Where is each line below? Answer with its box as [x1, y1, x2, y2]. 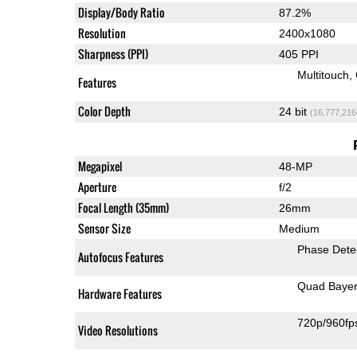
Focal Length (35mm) [77, 198, 169, 216]
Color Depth [77, 102, 131, 120]
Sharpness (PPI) [77, 45, 148, 62]
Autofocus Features [77, 248, 163, 265]
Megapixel [77, 157, 122, 175]
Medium [278, 222, 320, 235]
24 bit [278, 104, 310, 118]
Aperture [77, 178, 116, 195]
